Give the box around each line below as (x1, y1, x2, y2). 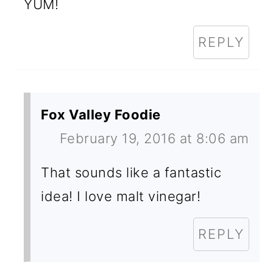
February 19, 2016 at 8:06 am (59, 130, 249, 147)
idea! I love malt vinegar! (41, 188, 201, 205)
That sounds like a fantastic (41, 165, 222, 181)
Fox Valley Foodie (41, 107, 161, 123)
